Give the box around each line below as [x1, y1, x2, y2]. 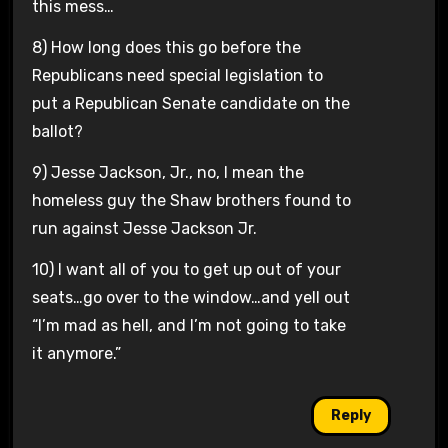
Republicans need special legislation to [31, 66, 323, 86]
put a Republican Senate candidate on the [31, 94, 350, 114]
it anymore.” [31, 343, 121, 363]
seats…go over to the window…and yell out [31, 287, 350, 307]
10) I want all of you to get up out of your [31, 259, 341, 279]
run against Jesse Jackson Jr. [31, 218, 257, 238]
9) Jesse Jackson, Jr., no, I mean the [31, 162, 304, 182]
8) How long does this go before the [31, 38, 301, 58]
